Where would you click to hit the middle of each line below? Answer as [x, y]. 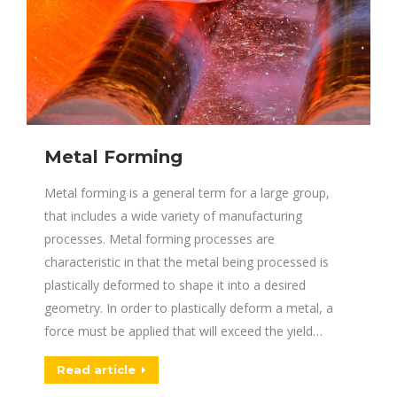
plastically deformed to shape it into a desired [175, 285]
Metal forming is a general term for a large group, [187, 193]
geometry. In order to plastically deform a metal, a [189, 308]
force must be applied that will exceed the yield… [183, 331]
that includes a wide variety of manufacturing [173, 216]
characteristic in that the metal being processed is [187, 262]
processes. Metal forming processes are [160, 239]
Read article [96, 370]
